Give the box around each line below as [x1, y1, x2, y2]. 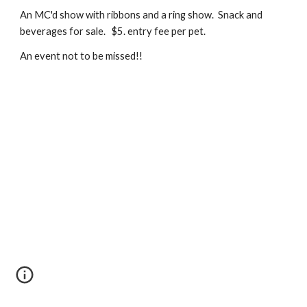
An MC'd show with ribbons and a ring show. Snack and [20, 9, 263, 21]
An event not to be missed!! [20, 50, 143, 62]
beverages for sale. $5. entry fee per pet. [20, 25, 206, 38]
